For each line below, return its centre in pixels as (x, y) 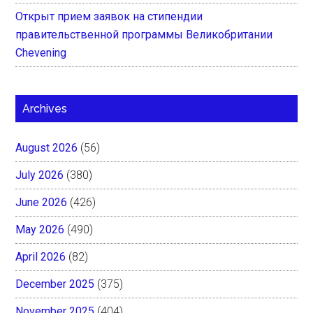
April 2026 (41, 256)
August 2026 (47, 147)
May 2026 (40, 229)
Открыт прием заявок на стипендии (109, 16)
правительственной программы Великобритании (144, 34)
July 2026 (40, 175)
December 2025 (55, 284)
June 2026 (42, 202)
